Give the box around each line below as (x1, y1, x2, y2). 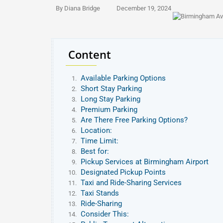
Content (68, 47, 111, 62)
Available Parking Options (81, 74, 166, 83)
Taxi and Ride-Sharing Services (81, 178, 182, 187)
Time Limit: (81, 136, 118, 145)
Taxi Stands (81, 189, 119, 198)
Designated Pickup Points (81, 168, 166, 177)
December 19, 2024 (116, 4, 171, 12)
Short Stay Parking (81, 84, 142, 93)
